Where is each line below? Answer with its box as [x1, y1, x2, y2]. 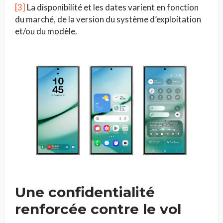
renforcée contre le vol [15, 201, 181, 218]
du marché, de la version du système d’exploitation [15, 13, 201, 24]
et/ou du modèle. [15, 25, 77, 36]
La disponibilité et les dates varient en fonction [25, 1, 199, 12]
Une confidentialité [15, 184, 155, 201]
